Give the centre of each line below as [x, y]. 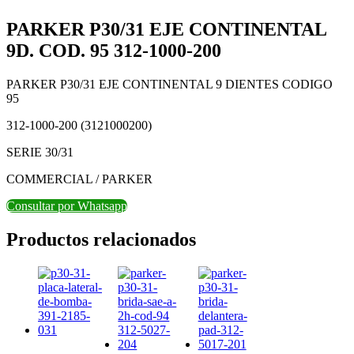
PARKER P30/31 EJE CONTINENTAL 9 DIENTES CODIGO [169, 84]
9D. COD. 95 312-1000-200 [114, 51]
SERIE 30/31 [40, 152]
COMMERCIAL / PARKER [79, 179]
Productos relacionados [101, 239]
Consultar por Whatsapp [67, 205]
